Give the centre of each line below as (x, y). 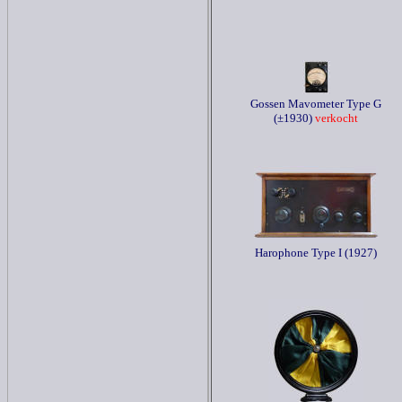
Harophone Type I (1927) (316, 253)
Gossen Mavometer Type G (316, 104)
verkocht (335, 118)
